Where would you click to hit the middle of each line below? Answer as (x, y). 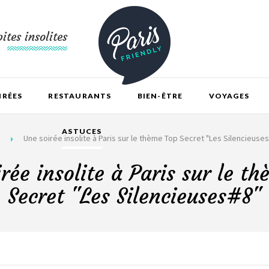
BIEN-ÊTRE (160, 96)
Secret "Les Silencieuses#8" (134, 196)
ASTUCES (82, 131)
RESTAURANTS (80, 96)
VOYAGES (229, 96)
